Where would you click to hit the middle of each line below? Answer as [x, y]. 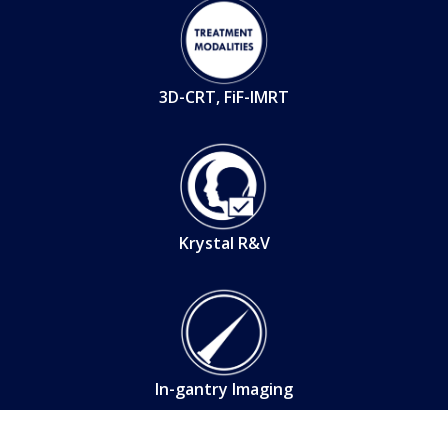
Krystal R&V [224, 242]
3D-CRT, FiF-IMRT [224, 96]
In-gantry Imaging [224, 388]
